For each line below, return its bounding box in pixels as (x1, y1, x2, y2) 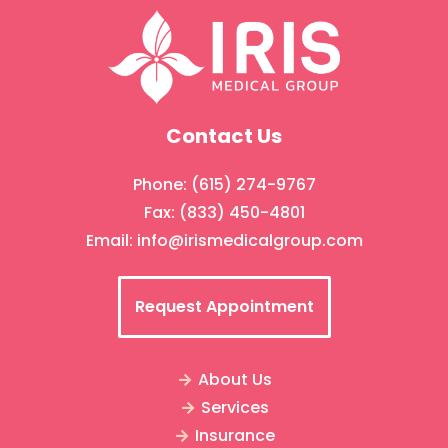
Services (201, 396, 270, 420)
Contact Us (166, 122, 282, 151)
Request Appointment (134, 295, 314, 319)
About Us (198, 368, 273, 392)
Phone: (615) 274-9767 (132, 173, 316, 197)
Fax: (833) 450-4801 (143, 201, 305, 225)
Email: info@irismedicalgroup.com (85, 229, 363, 253)
